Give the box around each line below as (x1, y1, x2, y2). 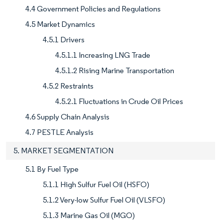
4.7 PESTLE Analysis (25, 127, 94, 137)
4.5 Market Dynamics (25, 19, 95, 29)
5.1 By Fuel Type (25, 164, 79, 174)
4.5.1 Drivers (43, 34, 85, 44)
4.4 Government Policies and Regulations (25, 3, 161, 13)
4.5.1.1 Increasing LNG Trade (55, 50, 150, 60)
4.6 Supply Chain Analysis (25, 111, 110, 121)
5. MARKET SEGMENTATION (13, 145, 113, 155)
